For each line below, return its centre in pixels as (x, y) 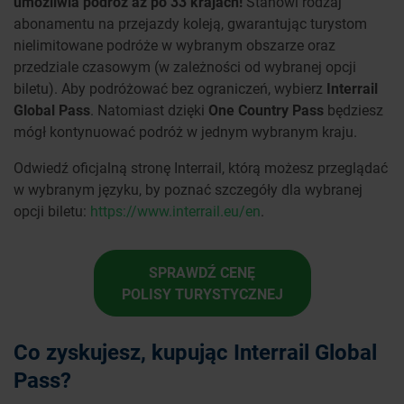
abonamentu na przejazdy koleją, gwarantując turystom (190, 23)
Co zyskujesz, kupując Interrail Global (195, 352)
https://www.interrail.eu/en (175, 211)
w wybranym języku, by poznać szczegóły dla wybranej (188, 189)
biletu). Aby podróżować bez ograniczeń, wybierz (170, 88)
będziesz (353, 110)
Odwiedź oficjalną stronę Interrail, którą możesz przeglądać (201, 168)
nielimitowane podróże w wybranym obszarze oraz (174, 45)
